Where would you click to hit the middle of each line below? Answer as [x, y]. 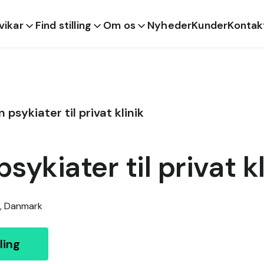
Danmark [23, 206]
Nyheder [170, 25]
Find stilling [63, 25]
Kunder [210, 25]
